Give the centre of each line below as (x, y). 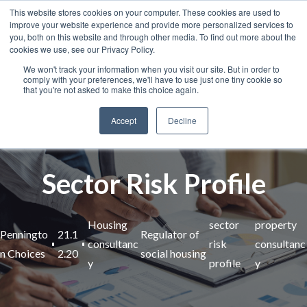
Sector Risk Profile (153, 183)
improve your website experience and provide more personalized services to (151, 24)
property (275, 225)
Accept (123, 120)
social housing (174, 254)
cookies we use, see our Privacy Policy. (82, 49)
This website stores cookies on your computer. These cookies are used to (145, 12)
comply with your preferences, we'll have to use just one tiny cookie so (153, 79)
